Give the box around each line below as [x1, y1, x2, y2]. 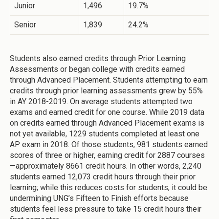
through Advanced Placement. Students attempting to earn [10, 75, 208, 85]
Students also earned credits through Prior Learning [10, 54, 186, 64]
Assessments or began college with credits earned [10, 65, 185, 74]
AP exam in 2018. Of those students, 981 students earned [10, 140, 208, 150]
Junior [14, 1, 35, 11]
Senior [14, 20, 36, 30]
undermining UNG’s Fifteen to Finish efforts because [10, 194, 189, 203]
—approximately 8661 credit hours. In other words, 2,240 [10, 161, 201, 171]
